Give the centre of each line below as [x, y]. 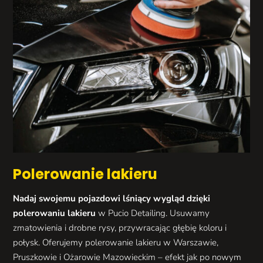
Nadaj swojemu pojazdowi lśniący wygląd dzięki [112, 198]
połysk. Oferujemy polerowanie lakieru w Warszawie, [116, 242]
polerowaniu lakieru [55, 213]
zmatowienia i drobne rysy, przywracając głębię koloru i [120, 227]
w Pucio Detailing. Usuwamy [153, 213]
